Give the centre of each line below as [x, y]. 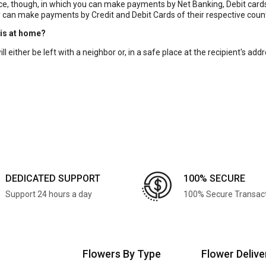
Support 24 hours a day [49, 194]
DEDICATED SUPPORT [53, 178]
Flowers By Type [122, 254]
